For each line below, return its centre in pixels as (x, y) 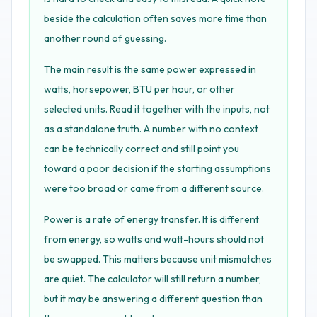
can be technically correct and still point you (142, 149)
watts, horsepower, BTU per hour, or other (139, 89)
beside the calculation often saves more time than (155, 18)
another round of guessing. (105, 38)
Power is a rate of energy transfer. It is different (151, 219)
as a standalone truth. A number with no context (151, 129)
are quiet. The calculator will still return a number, (152, 279)
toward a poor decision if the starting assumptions (157, 168)
